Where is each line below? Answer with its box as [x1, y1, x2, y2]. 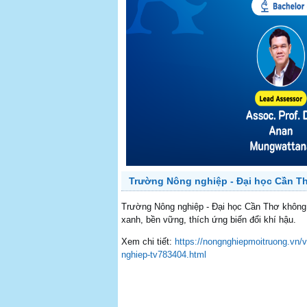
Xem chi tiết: [121, 236, 175, 247]
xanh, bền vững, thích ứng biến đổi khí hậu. [121, 214, 296, 225]
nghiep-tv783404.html [121, 249, 206, 260]
